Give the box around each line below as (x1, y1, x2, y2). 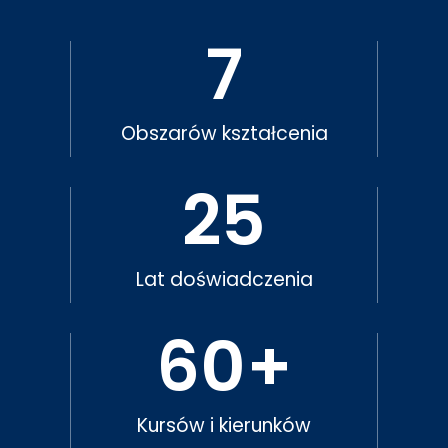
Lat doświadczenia (135, 266, 313, 293)
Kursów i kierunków (137, 412, 311, 439)
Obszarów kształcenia (120, 120, 328, 147)
